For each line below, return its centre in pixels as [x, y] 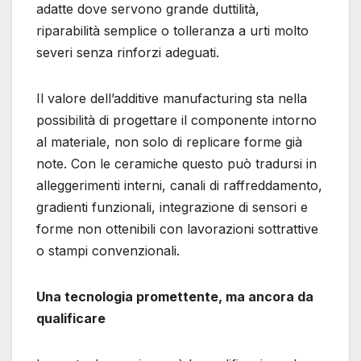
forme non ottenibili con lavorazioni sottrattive [177, 229]
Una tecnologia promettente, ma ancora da [175, 297]
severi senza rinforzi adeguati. [128, 53]
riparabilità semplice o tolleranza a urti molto [172, 31]
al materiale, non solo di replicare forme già [169, 142]
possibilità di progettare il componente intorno [176, 120]
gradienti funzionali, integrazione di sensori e [172, 207]
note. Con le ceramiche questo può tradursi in [176, 164]
